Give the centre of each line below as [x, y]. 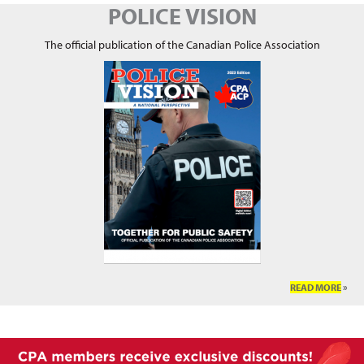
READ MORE [316, 288]
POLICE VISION [182, 16]
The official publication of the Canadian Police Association [182, 45]
